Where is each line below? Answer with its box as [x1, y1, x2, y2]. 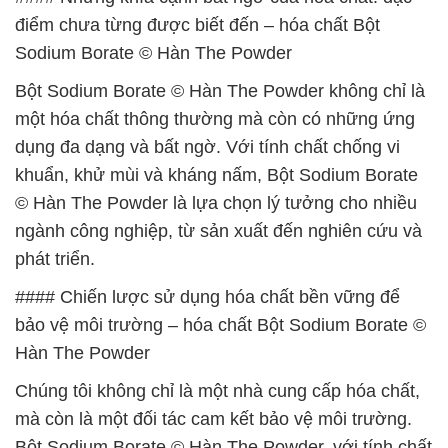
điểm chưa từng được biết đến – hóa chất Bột [15, 15, 380, 35]
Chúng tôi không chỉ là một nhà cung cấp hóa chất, [15, 381, 420, 401]
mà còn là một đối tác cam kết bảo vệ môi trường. [15, 409, 412, 429]
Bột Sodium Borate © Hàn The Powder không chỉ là [15, 81, 425, 101]
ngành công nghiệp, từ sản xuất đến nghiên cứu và [15, 221, 422, 241]
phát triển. [15, 249, 95, 269]
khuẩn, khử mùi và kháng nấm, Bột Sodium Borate [15, 165, 418, 185]
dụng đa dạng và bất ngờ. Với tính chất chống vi [15, 137, 400, 157]
